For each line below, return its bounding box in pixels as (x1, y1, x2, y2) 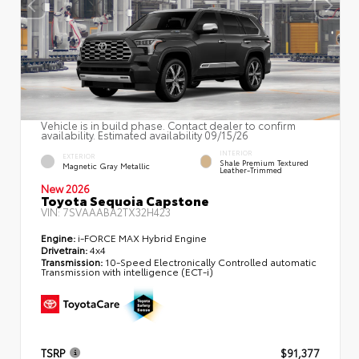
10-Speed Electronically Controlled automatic (105, 254, 317, 268)
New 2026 (41, 180, 90, 196)
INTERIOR (219, 147, 252, 157)
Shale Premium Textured (219, 156, 309, 167)
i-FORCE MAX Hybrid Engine (75, 230, 207, 244)
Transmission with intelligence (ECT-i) (41, 264, 213, 278)
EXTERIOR (63, 151, 95, 160)
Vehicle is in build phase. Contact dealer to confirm (41, 117, 296, 132)
